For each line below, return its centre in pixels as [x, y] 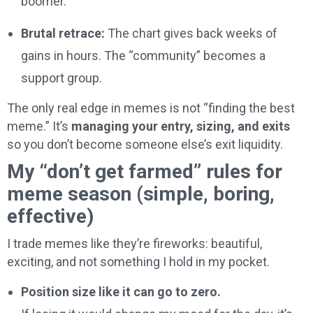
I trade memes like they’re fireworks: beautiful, [134, 243]
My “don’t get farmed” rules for [145, 171]
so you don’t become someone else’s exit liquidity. [145, 144]
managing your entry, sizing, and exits [181, 126]
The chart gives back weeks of [191, 33]
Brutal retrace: [63, 33]
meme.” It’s [39, 126]
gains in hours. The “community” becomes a [143, 55]
